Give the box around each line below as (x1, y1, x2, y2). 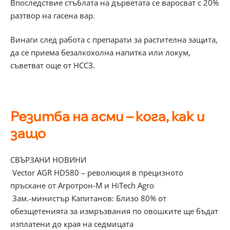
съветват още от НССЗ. (10, 60, 95, 71)
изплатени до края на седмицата (10, 218, 133, 229)
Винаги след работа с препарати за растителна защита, (10, 34, 220, 45)
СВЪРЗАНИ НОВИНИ (10, 154, 86, 165)
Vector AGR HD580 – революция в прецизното (10, 167, 183, 178)
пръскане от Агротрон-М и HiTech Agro (10, 180, 154, 190)
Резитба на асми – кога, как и (10, 108, 205, 125)
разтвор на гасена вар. (10, 10, 95, 21)
